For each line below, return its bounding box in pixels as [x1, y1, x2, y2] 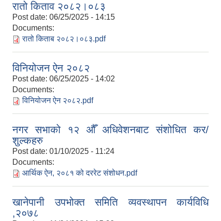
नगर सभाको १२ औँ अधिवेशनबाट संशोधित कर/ [12, 124, 209, 136]
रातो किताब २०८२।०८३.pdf [22, 35, 106, 43]
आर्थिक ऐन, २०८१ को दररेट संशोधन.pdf [22, 169, 137, 178]
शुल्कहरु [12, 135, 43, 147]
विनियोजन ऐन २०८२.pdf [22, 96, 93, 105]
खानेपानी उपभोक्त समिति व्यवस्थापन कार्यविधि [12, 196, 209, 208]
